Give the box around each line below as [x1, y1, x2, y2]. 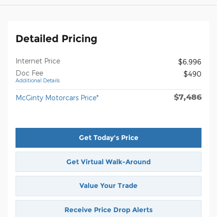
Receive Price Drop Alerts [64, 205, 153, 214]
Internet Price [15, 56, 60, 65]
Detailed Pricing [15, 32, 97, 45]
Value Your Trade [79, 181, 138, 190]
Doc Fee [15, 68, 43, 77]
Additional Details [15, 77, 60, 83]
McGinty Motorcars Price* [15, 93, 99, 102]
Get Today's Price [78, 133, 139, 142]
